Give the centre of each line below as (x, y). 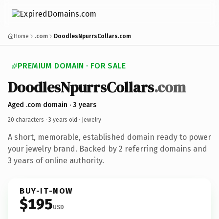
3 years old (63, 120)
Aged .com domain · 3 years (52, 105)
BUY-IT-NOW (46, 191)
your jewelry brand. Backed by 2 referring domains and (108, 149)
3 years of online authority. (56, 160)
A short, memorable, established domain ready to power (109, 137)
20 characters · (28, 120)
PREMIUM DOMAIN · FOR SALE (72, 66)
